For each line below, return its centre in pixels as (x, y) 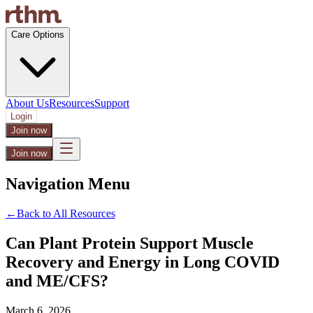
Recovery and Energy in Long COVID (143, 262)
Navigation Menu (68, 183)
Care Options (38, 35)
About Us (27, 103)
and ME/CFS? (57, 281)
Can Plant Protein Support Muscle (130, 243)
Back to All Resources (66, 213)
